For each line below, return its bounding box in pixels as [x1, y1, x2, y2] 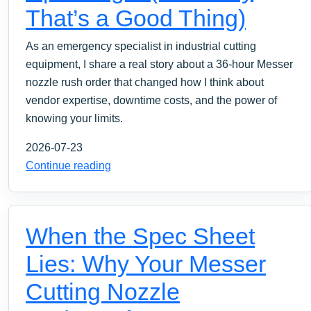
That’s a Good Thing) [26, 4, 246, 31]
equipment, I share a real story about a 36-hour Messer [26, 58, 293, 70]
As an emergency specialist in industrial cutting [26, 40, 256, 52]
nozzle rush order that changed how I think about [26, 76, 264, 88]
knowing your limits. [26, 112, 123, 124]
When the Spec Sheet [26, 222, 255, 249]
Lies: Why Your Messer [26, 250, 266, 277]
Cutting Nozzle [26, 278, 180, 305]
